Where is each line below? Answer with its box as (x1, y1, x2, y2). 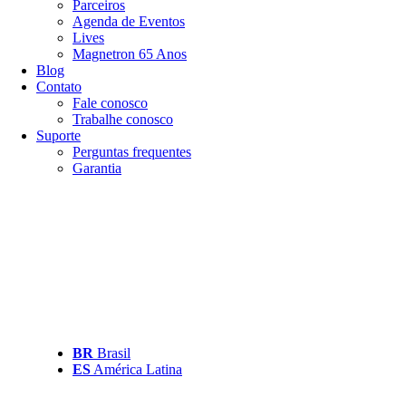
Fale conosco (72, 95, 148, 111)
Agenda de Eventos (72, 14, 185, 29)
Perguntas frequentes (72, 144, 191, 159)
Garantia (72, 160, 121, 176)
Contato (36, 79, 82, 94)
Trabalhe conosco (72, 111, 173, 127)
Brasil (93, 345, 130, 361)
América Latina (91, 362, 182, 377)
